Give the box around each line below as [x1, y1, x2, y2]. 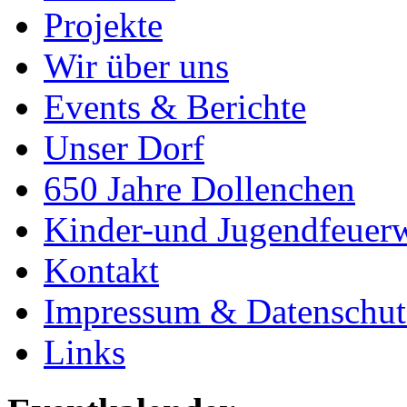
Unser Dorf [44, 128, 204, 168]
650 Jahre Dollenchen [44, 169, 355, 209]
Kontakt [44, 251, 159, 291]
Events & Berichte [44, 87, 306, 127]
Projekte [44, 5, 163, 45]
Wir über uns [44, 46, 229, 86]
